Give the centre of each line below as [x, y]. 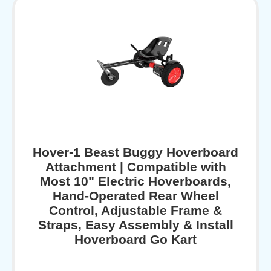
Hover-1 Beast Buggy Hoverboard [135, 152]
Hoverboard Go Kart [135, 240]
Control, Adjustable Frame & [135, 211]
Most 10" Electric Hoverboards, [135, 181]
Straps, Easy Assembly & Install [135, 225]
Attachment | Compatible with [135, 167]
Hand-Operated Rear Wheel [135, 196]
